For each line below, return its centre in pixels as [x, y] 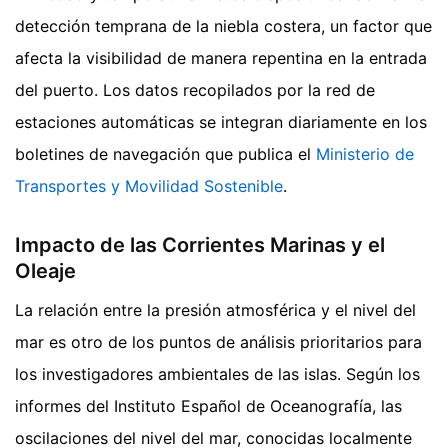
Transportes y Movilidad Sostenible [149, 185]
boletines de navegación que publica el [165, 153]
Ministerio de [365, 153]
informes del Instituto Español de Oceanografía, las [208, 405]
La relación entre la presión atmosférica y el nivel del [215, 309]
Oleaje [45, 270]
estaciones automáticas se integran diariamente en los [221, 121]
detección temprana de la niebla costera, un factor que [223, 25]
